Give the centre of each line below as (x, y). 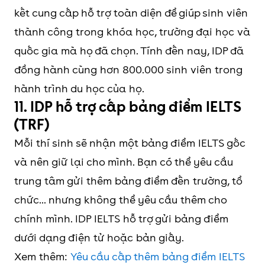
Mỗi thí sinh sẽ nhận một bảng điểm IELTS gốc (130, 143)
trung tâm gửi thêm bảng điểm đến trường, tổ (128, 181)
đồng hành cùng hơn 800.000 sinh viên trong (128, 70)
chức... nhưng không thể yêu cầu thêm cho (120, 200)
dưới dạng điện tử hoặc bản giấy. (99, 238)
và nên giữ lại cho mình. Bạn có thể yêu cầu (124, 162)
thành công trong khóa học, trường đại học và (132, 32)
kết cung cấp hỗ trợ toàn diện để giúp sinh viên (131, 13)
